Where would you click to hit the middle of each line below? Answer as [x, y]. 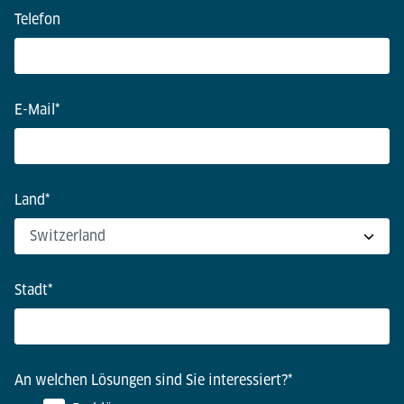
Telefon [37, 20]
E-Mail [35, 110]
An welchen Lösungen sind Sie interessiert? [151, 381]
